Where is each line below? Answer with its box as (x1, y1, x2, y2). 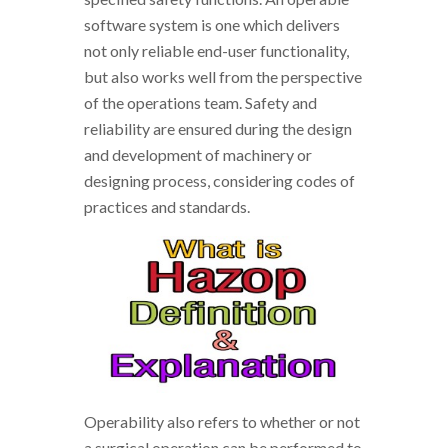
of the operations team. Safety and (84, 92, 317, 112)
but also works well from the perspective (84, 66, 362, 86)
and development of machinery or (84, 144, 312, 164)
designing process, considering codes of (84, 170, 355, 190)
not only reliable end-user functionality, (84, 40, 349, 60)
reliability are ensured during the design (84, 118, 352, 138)
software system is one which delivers (84, 14, 340, 34)
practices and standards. (84, 196, 250, 216)
